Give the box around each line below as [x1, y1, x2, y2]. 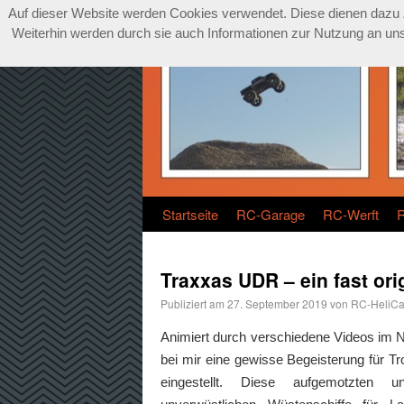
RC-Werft [323, 205, 379, 224]
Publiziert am [161, 296, 225, 311]
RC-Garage [236, 205, 305, 224]
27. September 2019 [227, 296, 327, 311]
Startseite [162, 205, 218, 224]
